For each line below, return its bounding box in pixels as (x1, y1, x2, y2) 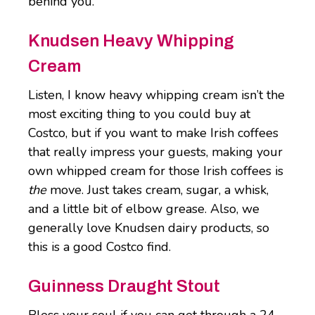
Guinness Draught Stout (28, 277, 220, 296)
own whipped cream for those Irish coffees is (28, 162, 283, 180)
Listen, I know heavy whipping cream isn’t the (28, 86, 285, 104)
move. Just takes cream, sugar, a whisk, (46, 181, 269, 199)
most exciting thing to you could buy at (28, 105, 250, 123)
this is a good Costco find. (28, 238, 171, 256)
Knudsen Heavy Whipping (28, 32, 234, 51)
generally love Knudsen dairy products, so (28, 219, 269, 237)
